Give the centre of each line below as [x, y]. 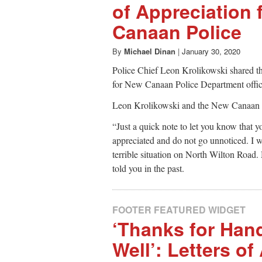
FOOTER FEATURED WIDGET [179, 210]
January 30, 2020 [211, 51]
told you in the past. [148, 168]
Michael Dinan [150, 51]
